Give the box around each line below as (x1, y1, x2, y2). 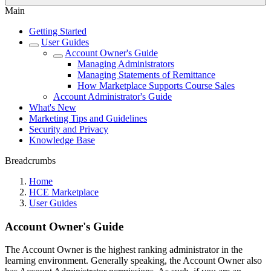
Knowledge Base (29, 135, 95, 145)
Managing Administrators (77, 59, 174, 69)
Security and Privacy (29, 124, 108, 134)
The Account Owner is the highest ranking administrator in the (5, 244, 243, 255)
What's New (29, 102, 76, 113)
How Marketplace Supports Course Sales (77, 80, 235, 91)
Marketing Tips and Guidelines (29, 113, 147, 123)
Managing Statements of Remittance (77, 70, 215, 80)
